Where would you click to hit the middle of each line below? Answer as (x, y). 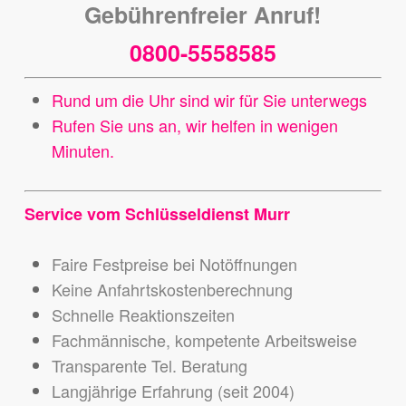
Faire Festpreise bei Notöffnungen (174, 264)
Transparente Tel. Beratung (149, 366)
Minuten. (82, 151)
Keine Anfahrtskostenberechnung (172, 290)
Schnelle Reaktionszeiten (143, 315)
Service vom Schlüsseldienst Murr (157, 214)
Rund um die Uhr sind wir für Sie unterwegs (209, 100)
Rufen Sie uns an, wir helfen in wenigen (194, 126)
